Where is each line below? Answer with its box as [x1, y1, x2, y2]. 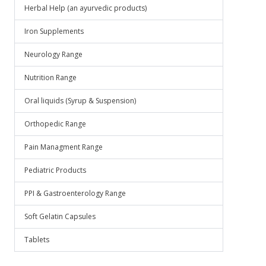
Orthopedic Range [24, 119, 86, 129]
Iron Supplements [24, 26, 84, 36]
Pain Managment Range [24, 142, 103, 152]
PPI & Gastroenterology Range [24, 188, 126, 198]
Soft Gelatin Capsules [24, 211, 96, 221]
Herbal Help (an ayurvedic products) [24, 3, 147, 13]
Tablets [24, 235, 49, 245]
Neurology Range [24, 49, 83, 59]
